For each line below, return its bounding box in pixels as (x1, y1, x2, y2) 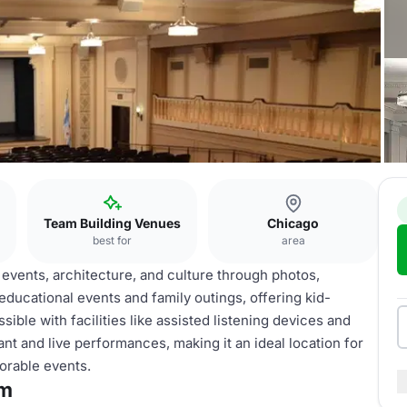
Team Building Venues (44, 215, 181, 231)
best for (93, 233, 132, 247)
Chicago (267, 215, 319, 231)
